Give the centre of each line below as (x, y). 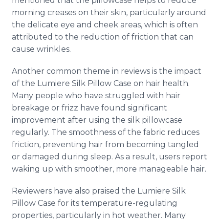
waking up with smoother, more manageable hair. (109, 169)
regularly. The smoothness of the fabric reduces (106, 132)
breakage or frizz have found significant (89, 108)
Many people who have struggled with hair (96, 96)
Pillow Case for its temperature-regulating (95, 203)
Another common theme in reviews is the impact (107, 71)
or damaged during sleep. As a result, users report (109, 157)
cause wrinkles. (41, 49)
